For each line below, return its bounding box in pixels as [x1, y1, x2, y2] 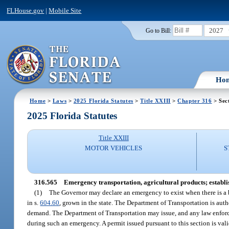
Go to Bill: [145, 27, 171, 34]
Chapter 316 [177, 97, 212, 104]
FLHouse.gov [7, 6, 44, 14]
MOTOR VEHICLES [85, 144, 143, 152]
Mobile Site [49, 6, 82, 14]
